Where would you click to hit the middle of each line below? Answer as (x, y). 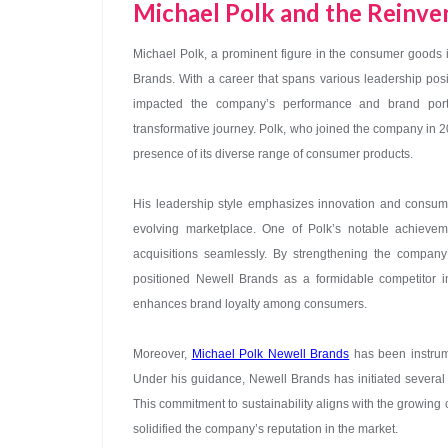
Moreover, (162, 354)
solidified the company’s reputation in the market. (265, 429)
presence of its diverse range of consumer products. (273, 154)
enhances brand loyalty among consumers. (250, 304)
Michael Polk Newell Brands (270, 354)
